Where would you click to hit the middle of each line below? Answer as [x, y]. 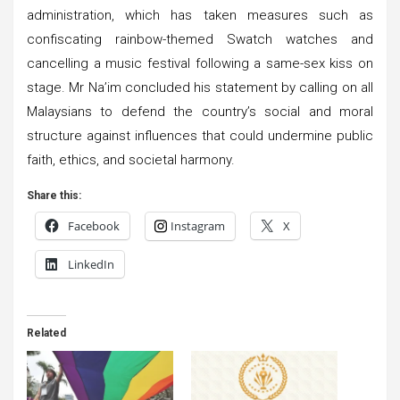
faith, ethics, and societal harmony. [131, 159]
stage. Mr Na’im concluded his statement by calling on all [200, 87]
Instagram [198, 225]
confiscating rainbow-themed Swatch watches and [200, 39]
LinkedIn [91, 264]
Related [46, 333]
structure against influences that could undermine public [200, 135]
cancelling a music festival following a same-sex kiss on [200, 63]
